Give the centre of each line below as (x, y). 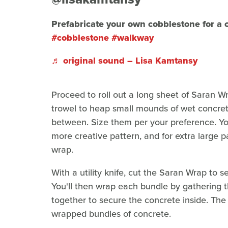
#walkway (133, 37)
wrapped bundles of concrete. (111, 213)
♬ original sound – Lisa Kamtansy (124, 60)
